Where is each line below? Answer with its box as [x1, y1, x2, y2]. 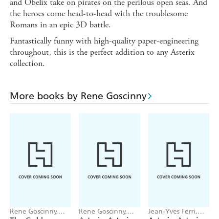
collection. [10, 58, 45, 69]
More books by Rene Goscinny [10, 90, 147, 102]
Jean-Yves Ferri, [148, 207, 197, 216]
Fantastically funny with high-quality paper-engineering [10, 35, 198, 47]
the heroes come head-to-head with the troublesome [10, 8, 188, 20]
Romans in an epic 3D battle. [10, 19, 111, 31]
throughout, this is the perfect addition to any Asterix [10, 46, 195, 58]
